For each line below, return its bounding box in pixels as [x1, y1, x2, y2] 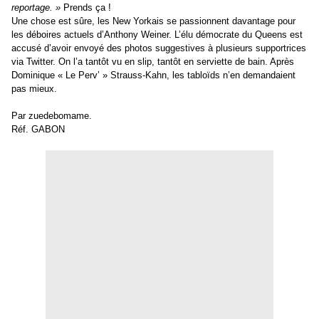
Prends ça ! [61, 2, 111, 14]
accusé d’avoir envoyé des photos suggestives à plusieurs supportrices [11, 43, 306, 54]
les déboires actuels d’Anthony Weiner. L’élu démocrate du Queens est [11, 29, 303, 41]
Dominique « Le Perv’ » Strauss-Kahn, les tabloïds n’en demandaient [11, 70, 296, 81]
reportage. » [11, 2, 61, 14]
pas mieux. [11, 83, 57, 95]
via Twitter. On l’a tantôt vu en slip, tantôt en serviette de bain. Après [11, 56, 294, 68]
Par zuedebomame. [11, 110, 92, 122]
